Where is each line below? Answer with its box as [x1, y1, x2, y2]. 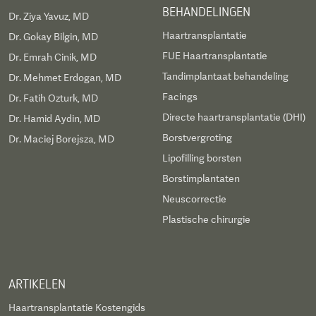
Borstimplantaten [162, 173, 240, 185]
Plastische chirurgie [162, 214, 250, 226]
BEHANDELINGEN [162, 4, 250, 20]
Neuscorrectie [162, 193, 226, 205]
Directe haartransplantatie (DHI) [162, 111, 305, 123]
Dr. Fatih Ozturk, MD [8, 92, 98, 104]
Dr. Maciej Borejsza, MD [8, 133, 114, 145]
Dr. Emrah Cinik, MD [8, 51, 97, 63]
